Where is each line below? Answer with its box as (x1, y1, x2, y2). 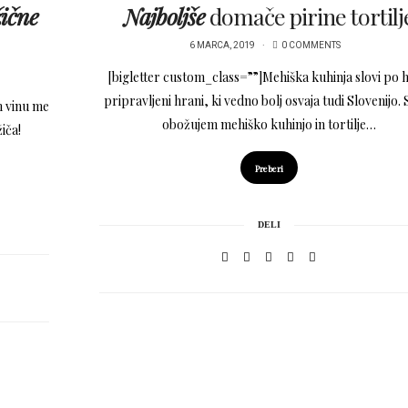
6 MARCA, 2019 (189, 39, 256, 53)
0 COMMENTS (281, 39, 342, 53)
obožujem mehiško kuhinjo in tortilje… (161, 116, 376, 134)
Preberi (254, 162, 283, 176)
